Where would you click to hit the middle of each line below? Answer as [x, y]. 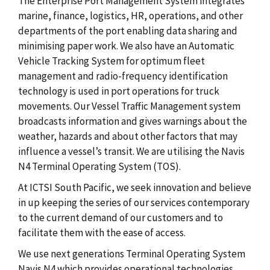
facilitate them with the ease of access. [102, 232]
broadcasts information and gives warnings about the [133, 121]
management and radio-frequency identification [123, 76]
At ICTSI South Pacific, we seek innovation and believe [135, 187]
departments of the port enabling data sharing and [128, 30]
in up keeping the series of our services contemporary [134, 202]
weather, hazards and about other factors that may [128, 136]
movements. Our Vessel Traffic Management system [129, 106]
